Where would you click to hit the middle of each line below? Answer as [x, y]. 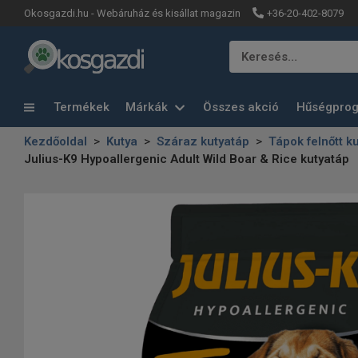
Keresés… [269, 57]
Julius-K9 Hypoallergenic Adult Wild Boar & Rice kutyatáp [187, 159]
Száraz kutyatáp [203, 141]
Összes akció [241, 107]
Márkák [148, 107]
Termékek [80, 107]
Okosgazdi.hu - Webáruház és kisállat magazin [132, 13]
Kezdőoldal [56, 141]
